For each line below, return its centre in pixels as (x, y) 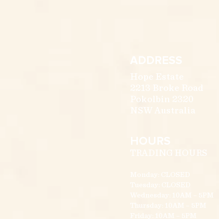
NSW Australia (163, 111)
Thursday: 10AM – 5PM (168, 206)
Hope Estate (157, 77)
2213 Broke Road (167, 88)
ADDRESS (156, 61)
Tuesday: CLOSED (160, 185)
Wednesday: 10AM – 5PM (172, 195)
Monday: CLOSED (160, 175)
